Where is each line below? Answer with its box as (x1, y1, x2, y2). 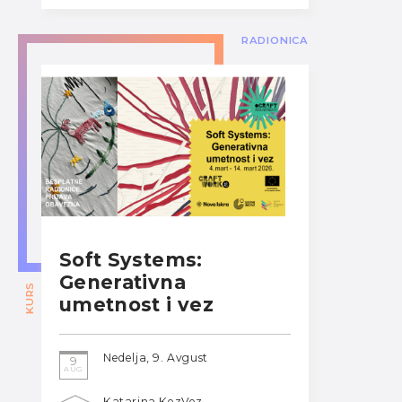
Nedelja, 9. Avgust (103, 350, 208, 364)
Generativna (59, 271, 186, 294)
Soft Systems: (59, 249, 203, 272)
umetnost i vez (59, 293, 214, 317)
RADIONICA (240, 34, 309, 48)
